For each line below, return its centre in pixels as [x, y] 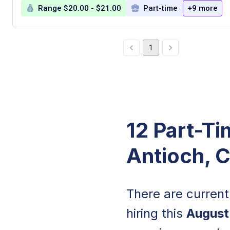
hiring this [156, 213]
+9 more [203, 8]
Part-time [160, 8]
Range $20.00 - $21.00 [80, 8]
